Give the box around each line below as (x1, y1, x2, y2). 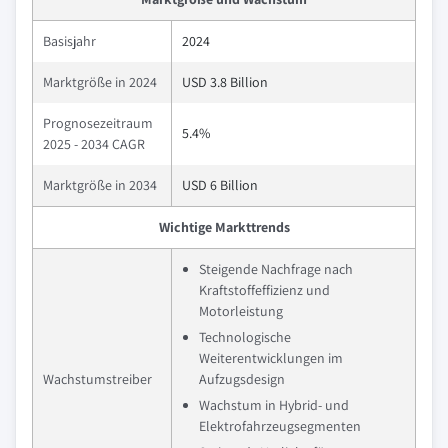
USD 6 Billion (182, 176, 258, 194)
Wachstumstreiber (43, 370, 152, 388)
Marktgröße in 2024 (43, 73, 157, 91)
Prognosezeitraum (43, 114, 153, 132)
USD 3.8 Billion (182, 73, 268, 91)
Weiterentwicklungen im (199, 349, 343, 367)
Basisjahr (43, 32, 96, 50)
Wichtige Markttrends (158, 218, 290, 236)
